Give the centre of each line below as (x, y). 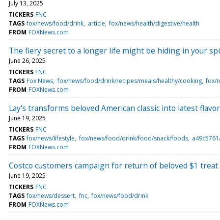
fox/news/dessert (51, 195)
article (96, 23)
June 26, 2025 (27, 60)
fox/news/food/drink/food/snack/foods (133, 138)
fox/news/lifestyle (51, 138)
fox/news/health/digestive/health (154, 23)
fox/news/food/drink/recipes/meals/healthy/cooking (129, 81)
